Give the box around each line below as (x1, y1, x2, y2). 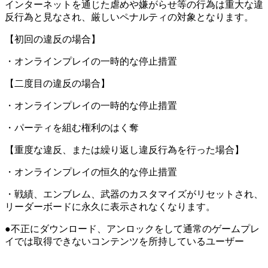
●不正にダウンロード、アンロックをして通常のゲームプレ (5, 224, 260, 234)
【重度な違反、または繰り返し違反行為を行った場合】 (5, 145, 244, 156)
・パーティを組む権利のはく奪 (5, 123, 139, 133)
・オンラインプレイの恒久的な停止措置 (5, 167, 177, 178)
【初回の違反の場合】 (5, 34, 100, 45)
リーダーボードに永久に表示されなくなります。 (5, 202, 215, 212)
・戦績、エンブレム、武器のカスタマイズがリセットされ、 (5, 189, 263, 200)
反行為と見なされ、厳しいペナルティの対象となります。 (5, 12, 254, 23)
